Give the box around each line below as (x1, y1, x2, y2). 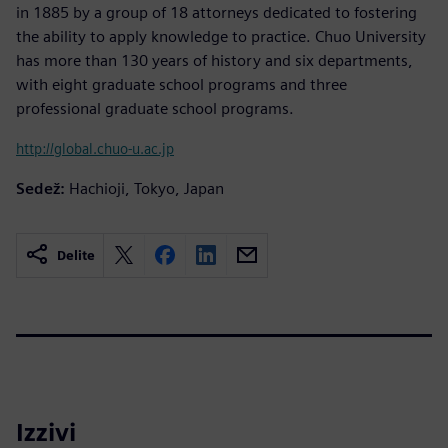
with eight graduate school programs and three (16, 74, 347, 94)
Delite (57, 247, 95, 263)
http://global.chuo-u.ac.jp (16, 139, 174, 157)
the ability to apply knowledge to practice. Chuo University (16, 26, 426, 46)
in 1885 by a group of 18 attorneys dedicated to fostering (16, 2, 417, 22)
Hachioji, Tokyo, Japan (69, 178, 224, 198)
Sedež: (16, 178, 65, 198)
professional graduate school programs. (16, 98, 294, 118)
